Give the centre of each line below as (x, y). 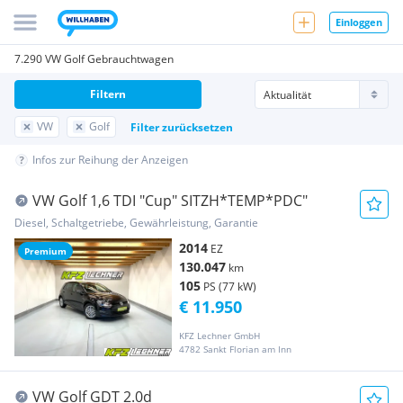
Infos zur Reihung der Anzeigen (110, 160)
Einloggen (359, 22)
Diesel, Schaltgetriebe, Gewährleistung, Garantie (136, 223)
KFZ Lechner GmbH (219, 336)
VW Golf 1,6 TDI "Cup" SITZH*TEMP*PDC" (170, 201)
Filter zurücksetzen (182, 127)
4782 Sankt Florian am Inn (235, 349)
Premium (45, 251)
